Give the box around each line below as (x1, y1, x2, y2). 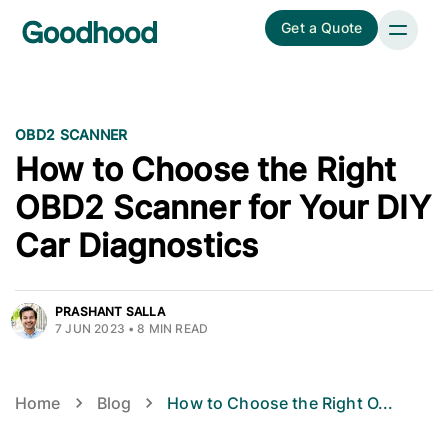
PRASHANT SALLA (55, 303, 165, 319)
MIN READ (145, 320, 209, 336)
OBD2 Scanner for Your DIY (15, 187, 431, 227)
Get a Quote (281, 19, 362, 36)
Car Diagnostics (15, 225, 259, 265)
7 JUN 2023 (55, 320, 125, 336)
